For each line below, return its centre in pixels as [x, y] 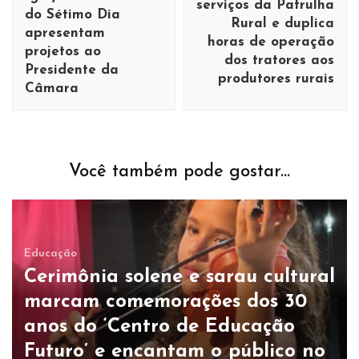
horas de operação [271, 42]
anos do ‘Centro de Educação [159, 327]
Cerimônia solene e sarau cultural [179, 277]
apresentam [65, 34]
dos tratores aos [279, 61]
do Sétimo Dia [73, 15]
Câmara [52, 89]
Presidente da [72, 71]
